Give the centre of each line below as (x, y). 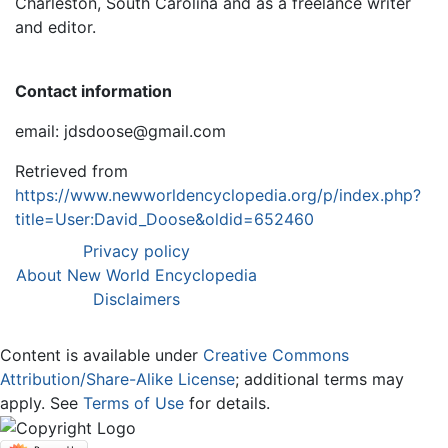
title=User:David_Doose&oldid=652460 (164, 218)
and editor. (55, 26)
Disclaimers (136, 298)
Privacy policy (136, 250)
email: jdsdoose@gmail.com (120, 130)
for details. (227, 402)
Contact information (93, 90)
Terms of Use (133, 402)
